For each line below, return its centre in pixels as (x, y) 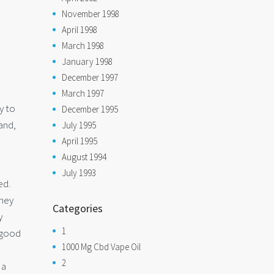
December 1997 (90, 77)
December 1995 (90, 109)
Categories (78, 208)
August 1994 (84, 157)
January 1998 (87, 61)
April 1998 (80, 30)
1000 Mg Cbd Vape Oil (101, 247)
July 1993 (79, 173)
